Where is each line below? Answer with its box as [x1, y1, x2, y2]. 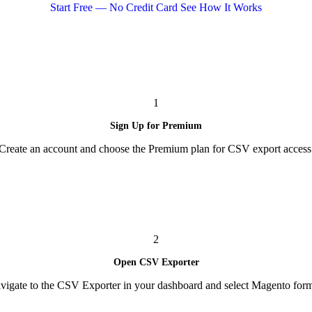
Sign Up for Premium [110, 120, 202, 131]
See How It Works [180, 1, 262, 13]
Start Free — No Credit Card [50, 1, 180, 13]
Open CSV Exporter [113, 256, 199, 267]
